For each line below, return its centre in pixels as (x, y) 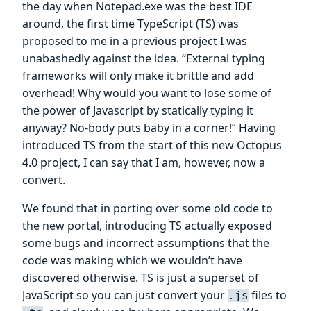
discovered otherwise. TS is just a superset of (141, 278)
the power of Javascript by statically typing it (138, 111)
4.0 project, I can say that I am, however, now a (144, 163)
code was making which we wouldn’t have (132, 261)
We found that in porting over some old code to (148, 209)
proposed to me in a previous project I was (135, 41)
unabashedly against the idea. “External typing (144, 59)
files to (268, 295)
